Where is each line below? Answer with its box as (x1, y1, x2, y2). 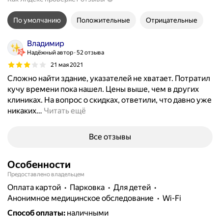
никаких (7, 106, 36, 115)
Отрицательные (146, 16, 197, 24)
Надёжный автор (27, 49, 73, 56)
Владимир (27, 39, 64, 48)
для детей (119, 183, 151, 192)
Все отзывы (89, 132, 131, 141)
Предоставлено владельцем (7, 171, 84, 178)
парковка (75, 183, 105, 192)
